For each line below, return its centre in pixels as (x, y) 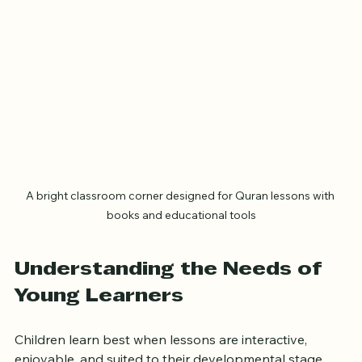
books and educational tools (181, 236)
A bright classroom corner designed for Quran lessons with (181, 216)
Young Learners (99, 317)
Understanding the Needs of (171, 290)
